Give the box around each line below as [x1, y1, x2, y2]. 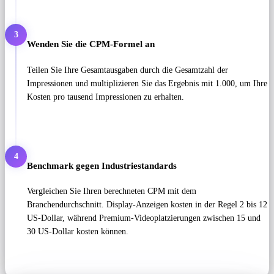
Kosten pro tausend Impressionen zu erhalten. [27, 92, 184, 102]
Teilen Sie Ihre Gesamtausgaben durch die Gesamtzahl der [27, 65, 228, 75]
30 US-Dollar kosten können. [27, 227, 128, 237]
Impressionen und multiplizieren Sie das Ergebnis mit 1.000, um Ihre [27, 78, 267, 88]
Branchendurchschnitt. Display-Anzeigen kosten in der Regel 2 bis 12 [27, 200, 267, 210]
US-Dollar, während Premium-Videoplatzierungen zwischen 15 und [27, 213, 261, 223]
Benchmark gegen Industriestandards [27, 160, 177, 171]
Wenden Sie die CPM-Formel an [27, 39, 155, 49]
